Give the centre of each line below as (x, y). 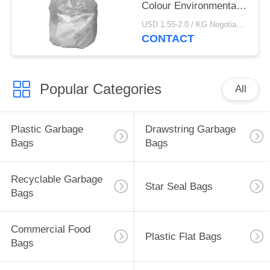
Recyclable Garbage (56, 180)
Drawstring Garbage (190, 130)
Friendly (160, 19)
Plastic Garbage (47, 130)
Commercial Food (50, 230)
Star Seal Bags (179, 186)
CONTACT (168, 39)
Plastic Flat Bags (183, 236)
